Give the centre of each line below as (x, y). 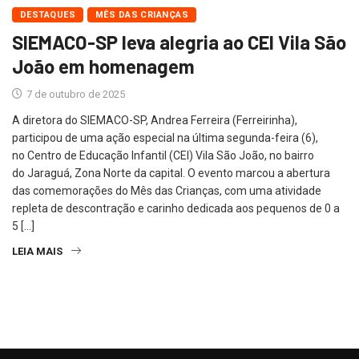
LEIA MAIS (37, 251)
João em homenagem (103, 66)
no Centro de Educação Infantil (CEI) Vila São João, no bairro (163, 155)
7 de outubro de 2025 (75, 94)
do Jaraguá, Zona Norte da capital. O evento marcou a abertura (171, 173)
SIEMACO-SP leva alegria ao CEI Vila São (179, 42)
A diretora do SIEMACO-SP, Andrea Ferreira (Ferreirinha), (155, 120)
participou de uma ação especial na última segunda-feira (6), (165, 137)
